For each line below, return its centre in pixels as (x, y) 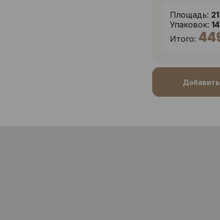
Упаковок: (190, 25)
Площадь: (190, 15)
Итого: (183, 39)
